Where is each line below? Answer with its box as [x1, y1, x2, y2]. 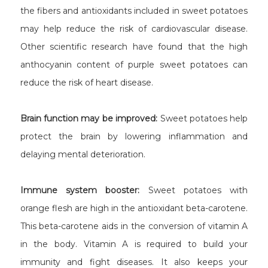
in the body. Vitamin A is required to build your [20, 238, 248, 249]
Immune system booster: [20, 184, 140, 196]
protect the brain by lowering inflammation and [20, 130, 248, 142]
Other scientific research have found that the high [20, 41, 248, 52]
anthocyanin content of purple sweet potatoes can [20, 59, 248, 70]
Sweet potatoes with [139, 184, 248, 196]
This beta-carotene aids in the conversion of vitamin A [20, 220, 248, 232]
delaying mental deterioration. [20, 148, 148, 160]
